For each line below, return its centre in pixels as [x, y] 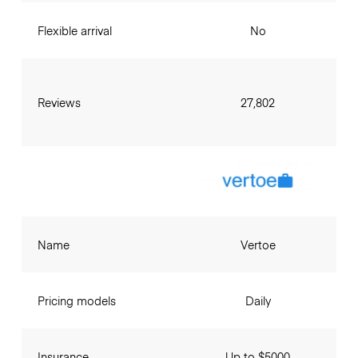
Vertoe [258, 245]
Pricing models [76, 301]
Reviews [59, 102]
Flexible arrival [74, 30]
